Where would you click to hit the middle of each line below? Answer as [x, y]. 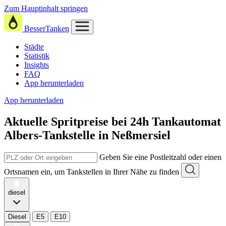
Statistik [37, 56]
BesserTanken [47, 29]
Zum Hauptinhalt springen [46, 8]
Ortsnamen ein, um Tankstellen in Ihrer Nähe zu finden [92, 172]
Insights [37, 65]
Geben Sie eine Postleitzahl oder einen [160, 157]
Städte [34, 47]
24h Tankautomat [176, 121]
